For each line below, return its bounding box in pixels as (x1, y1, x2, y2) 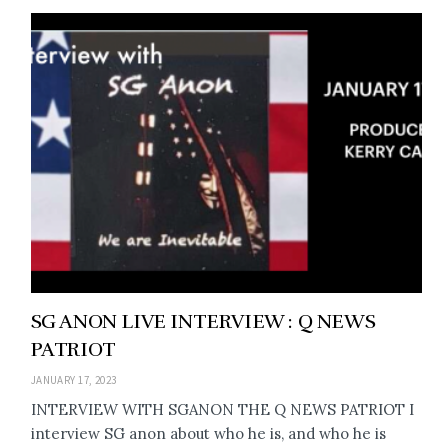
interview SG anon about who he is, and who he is (30, 423, 386, 443)
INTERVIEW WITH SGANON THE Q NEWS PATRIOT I (30, 399, 414, 419)
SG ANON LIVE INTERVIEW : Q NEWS (30, 308, 376, 334)
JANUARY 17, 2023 (30, 372, 117, 387)
